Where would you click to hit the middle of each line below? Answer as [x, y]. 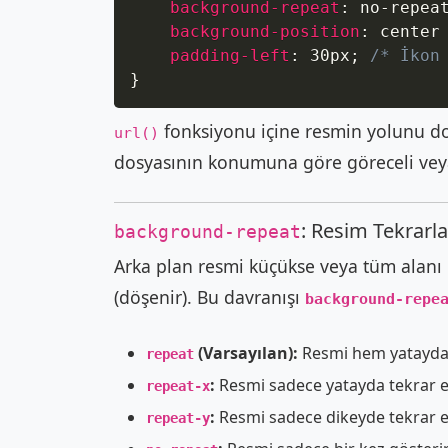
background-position [265, 31]
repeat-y [178, 418]
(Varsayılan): [246, 353]
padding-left [230, 55]
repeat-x [178, 386]
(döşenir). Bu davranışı [209, 297]
